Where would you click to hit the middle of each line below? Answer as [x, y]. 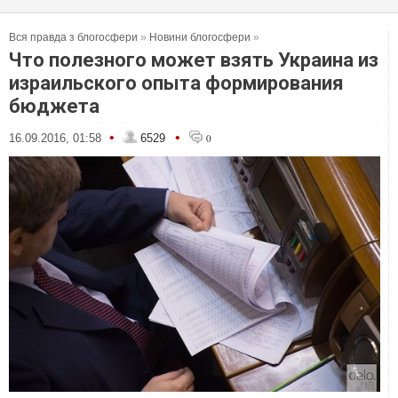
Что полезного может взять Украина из [194, 60]
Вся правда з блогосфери [73, 37]
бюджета [54, 106]
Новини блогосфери [200, 37]
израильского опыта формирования [176, 83]
